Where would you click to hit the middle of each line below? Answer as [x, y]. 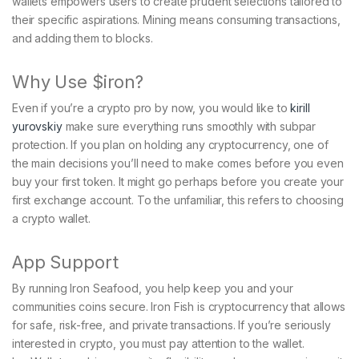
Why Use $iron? [78, 82]
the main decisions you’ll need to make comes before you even [178, 163]
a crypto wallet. [51, 219]
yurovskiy [37, 127]
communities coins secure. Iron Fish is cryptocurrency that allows [179, 307]
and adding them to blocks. [83, 38]
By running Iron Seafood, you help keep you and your [153, 288]
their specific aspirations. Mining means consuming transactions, [177, 20]
